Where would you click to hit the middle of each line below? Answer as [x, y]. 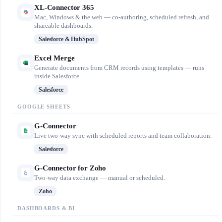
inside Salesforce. [57, 76]
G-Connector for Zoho [70, 168]
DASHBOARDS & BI [46, 208]
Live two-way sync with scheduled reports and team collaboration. [123, 136]
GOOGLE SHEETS [44, 107]
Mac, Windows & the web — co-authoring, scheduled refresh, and [122, 17]
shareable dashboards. [63, 26]
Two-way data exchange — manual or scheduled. [100, 178]
